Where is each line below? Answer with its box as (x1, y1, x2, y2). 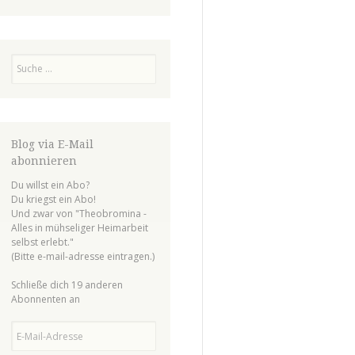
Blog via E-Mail (10, 138, 94, 151)
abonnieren (10, 155, 77, 168)
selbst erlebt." (10, 235, 74, 250)
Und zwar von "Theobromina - (10, 207, 147, 221)
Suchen (10, 53, 43, 67)
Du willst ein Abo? (10, 178, 90, 193)
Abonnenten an (10, 292, 80, 307)
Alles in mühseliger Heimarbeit (10, 221, 148, 235)
